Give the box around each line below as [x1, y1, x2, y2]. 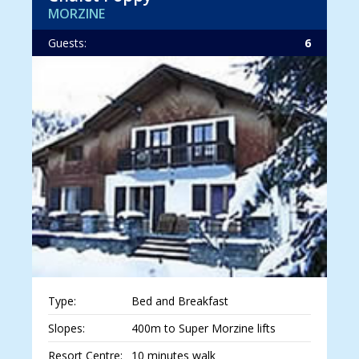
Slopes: [48, 321, 85, 337]
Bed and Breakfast [131, 293, 228, 309]
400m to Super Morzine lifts [131, 321, 276, 337]
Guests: [48, 35, 87, 51]
